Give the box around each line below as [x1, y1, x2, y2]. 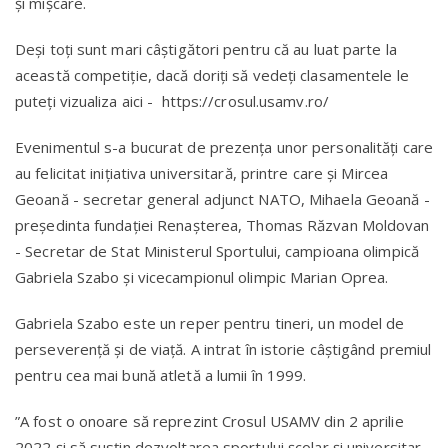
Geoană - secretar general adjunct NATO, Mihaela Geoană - [15, 188, 430, 209]
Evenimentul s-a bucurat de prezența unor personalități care [15, 136, 433, 157]
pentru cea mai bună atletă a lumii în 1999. [15, 364, 315, 385]
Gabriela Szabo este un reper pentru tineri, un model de [15, 312, 405, 333]
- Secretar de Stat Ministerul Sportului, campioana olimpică [15, 240, 419, 261]
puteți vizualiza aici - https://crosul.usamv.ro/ [15, 90, 329, 111]
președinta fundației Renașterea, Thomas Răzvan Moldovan [15, 214, 430, 235]
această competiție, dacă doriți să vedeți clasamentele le [15, 64, 409, 85]
